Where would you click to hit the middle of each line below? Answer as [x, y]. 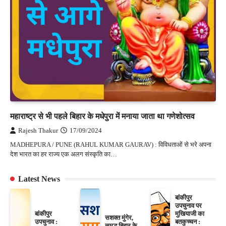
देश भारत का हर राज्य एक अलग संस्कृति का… [64, 154]
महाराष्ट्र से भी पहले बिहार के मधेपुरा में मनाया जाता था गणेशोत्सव [102, 116]
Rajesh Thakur [38, 131]
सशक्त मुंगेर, [119, 218]
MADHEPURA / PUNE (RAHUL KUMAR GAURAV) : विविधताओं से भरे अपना [111, 145]
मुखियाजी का [190, 214]
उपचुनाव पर [189, 206]
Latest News [39, 179]
